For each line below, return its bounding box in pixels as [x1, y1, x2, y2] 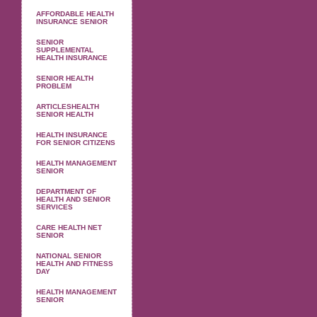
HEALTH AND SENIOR [36, 195, 110, 203]
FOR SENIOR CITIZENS [36, 139, 115, 146]
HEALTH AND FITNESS [36, 260, 113, 267]
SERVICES [36, 203, 73, 211]
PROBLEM [36, 82, 71, 90]
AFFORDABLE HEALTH [36, 10, 114, 18]
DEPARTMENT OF [36, 188, 96, 195]
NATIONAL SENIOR [36, 252, 101, 260]
